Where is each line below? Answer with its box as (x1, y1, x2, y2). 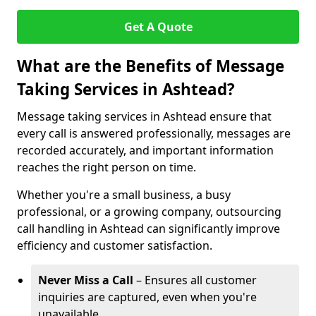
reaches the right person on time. (17, 159, 196, 175)
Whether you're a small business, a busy (17, 187, 231, 202)
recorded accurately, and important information (17, 142, 274, 158)
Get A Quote (123, 19, 193, 35)
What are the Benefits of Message (17, 55, 284, 77)
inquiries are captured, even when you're (38, 289, 257, 305)
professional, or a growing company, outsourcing (17, 204, 281, 219)
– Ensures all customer (133, 272, 257, 288)
